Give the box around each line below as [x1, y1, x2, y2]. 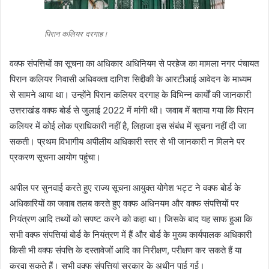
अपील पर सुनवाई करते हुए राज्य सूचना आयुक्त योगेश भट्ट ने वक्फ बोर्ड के [10, 182, 241, 194]
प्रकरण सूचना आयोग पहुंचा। [10, 151, 101, 163]
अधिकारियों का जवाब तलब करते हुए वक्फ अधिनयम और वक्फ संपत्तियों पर [10, 198, 239, 210]
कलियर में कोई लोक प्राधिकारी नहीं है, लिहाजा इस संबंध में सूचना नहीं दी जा [10, 120, 246, 132]
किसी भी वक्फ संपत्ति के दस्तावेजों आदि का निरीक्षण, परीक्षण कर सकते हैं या [10, 244, 241, 256]
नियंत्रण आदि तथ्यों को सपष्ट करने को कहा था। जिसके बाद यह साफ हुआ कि [10, 213, 252, 225]
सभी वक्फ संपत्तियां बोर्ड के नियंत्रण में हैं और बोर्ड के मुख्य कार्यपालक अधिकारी [10, 229, 252, 241]
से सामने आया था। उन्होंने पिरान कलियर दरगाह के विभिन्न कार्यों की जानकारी [10, 89, 251, 101]
